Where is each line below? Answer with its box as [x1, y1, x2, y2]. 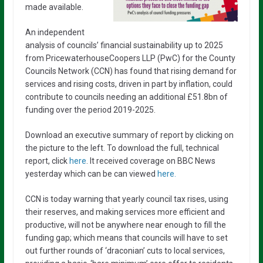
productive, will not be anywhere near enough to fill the [25, 220, 226, 230]
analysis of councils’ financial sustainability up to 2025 [25, 41, 223, 50]
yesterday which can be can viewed [25, 169, 157, 179]
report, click [25, 156, 69, 166]
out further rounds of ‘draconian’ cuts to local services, [25, 246, 225, 256]
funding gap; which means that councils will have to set [25, 233, 228, 243]
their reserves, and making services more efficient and [25, 207, 225, 217]
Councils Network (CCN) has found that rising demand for [25, 66, 237, 76]
